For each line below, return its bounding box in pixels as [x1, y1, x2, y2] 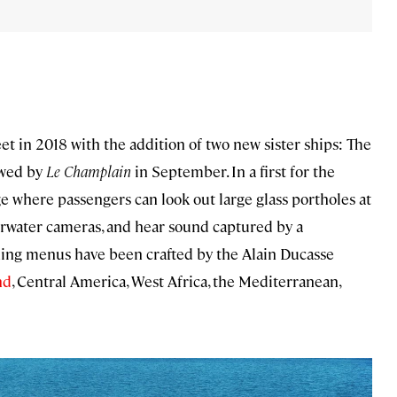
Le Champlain [46, 161, 135, 182]
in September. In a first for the [135, 161, 335, 182]
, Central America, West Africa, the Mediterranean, [12, 271, 340, 292]
